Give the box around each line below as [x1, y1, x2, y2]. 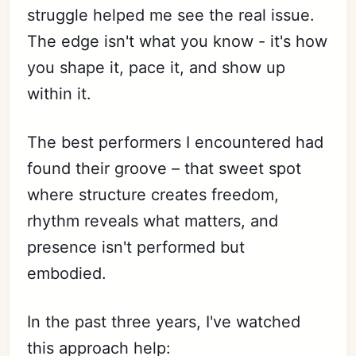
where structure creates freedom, [27, 184, 280, 204]
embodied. [27, 263, 107, 283]
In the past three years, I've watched [27, 311, 301, 331]
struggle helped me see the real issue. [27, 5, 315, 25]
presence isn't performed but [27, 237, 246, 257]
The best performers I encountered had [27, 132, 324, 152]
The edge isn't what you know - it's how [27, 31, 328, 51]
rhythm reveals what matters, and [27, 211, 279, 230]
